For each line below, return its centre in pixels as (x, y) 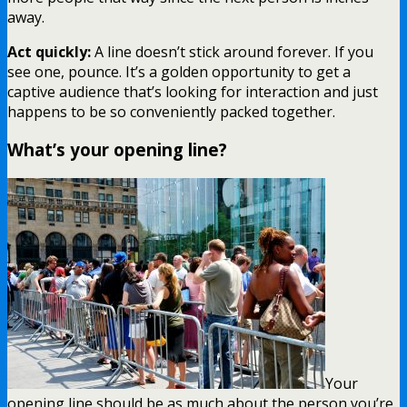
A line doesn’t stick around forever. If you (232, 51)
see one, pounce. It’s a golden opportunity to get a (179, 71)
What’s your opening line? (117, 150)
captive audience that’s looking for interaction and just (193, 91)
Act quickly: (49, 51)
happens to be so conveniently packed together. (171, 111)
